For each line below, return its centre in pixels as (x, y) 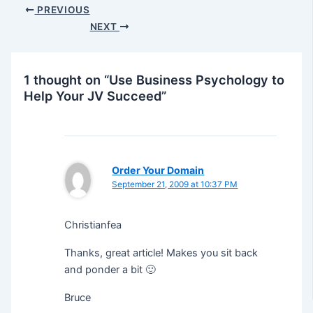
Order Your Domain (158, 170)
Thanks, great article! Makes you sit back (161, 253)
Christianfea (93, 225)
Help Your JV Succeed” (95, 95)
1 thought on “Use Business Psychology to (154, 79)
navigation (35, 26)
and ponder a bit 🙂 (110, 269)
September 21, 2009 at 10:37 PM (175, 184)
